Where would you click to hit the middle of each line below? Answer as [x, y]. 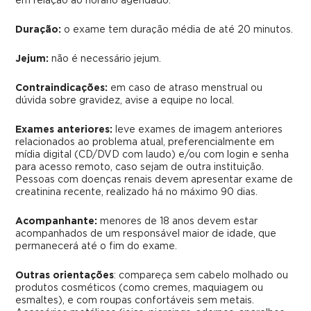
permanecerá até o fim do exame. [96, 246]
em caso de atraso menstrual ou [185, 88]
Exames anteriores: [66, 129]
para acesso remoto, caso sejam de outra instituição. [140, 167]
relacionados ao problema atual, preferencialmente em [145, 142]
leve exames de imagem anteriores [199, 129]
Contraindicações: [62, 88]
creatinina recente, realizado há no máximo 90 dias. [137, 192]
